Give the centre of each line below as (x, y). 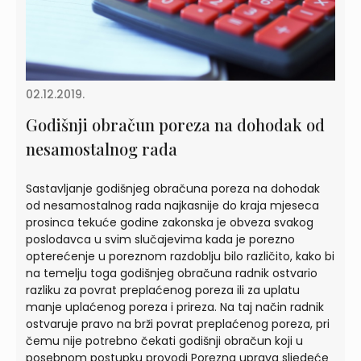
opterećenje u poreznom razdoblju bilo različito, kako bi (180, 256)
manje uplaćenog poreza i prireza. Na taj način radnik (175, 307)
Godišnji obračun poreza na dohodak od (175, 124)
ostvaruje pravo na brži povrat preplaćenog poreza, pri (178, 324)
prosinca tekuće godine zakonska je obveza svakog (170, 222)
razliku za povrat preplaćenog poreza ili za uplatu (163, 290)
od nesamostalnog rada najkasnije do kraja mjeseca (172, 205)
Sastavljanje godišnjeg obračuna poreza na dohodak (173, 188)
